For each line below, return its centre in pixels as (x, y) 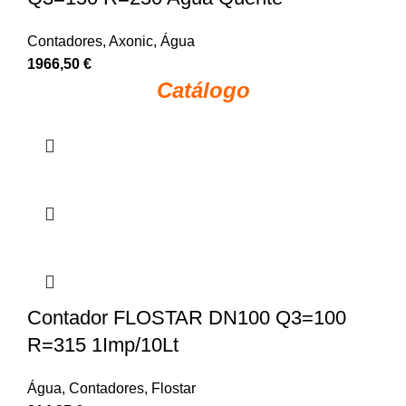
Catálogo (203, 91)
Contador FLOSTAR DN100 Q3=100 (187, 318)
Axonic (131, 42)
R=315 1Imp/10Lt (103, 345)
